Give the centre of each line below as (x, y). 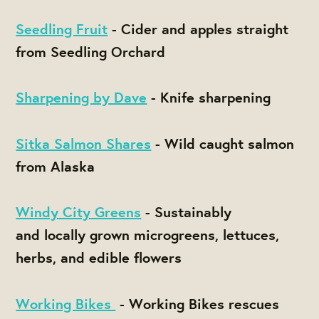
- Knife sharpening (209, 98)
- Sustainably (187, 212)
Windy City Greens (79, 212)
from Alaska (56, 166)
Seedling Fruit (62, 28)
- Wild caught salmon (223, 143)
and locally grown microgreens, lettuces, (148, 235)
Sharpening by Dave (82, 98)
